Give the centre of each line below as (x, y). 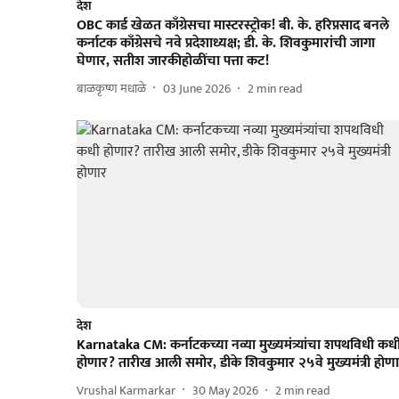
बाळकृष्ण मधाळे (111, 88)
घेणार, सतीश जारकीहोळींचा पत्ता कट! (173, 61)
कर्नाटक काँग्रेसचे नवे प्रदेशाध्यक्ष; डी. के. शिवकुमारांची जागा (226, 44)
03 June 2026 (197, 88)
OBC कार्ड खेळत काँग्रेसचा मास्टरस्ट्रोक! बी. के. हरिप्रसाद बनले (233, 26)
